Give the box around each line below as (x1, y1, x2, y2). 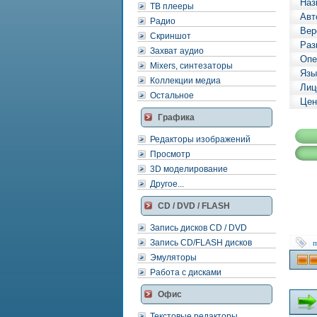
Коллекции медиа (150, 76, 221, 86)
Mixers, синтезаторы (150, 61, 233, 71)
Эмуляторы (150, 253, 197, 263)
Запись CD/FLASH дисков (150, 238, 252, 248)
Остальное (150, 91, 194, 100)
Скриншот (150, 31, 191, 41)
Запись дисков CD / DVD (150, 223, 247, 233)
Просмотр (150, 149, 190, 159)
